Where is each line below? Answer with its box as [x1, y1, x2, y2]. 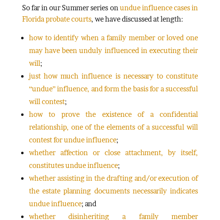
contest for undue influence [28, 135, 116, 144]
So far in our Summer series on [22, 3, 120, 12]
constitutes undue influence [28, 161, 118, 169]
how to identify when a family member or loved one [28, 33, 198, 42]
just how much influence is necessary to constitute [28, 71, 198, 80]
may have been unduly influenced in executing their [28, 46, 198, 55]
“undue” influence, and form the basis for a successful [28, 84, 198, 93]
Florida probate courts [22, 14, 91, 23]
